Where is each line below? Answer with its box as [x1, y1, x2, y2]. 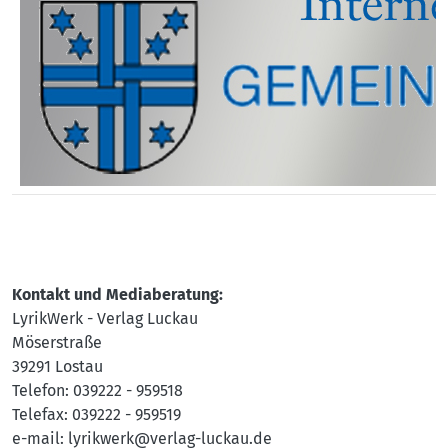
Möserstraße [12, 333, 102, 352]
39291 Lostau [12, 357, 103, 376]
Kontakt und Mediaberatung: [12, 285, 223, 304]
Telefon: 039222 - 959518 [12, 381, 183, 400]
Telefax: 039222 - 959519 [12, 405, 181, 424]
